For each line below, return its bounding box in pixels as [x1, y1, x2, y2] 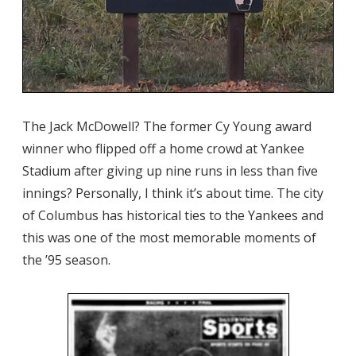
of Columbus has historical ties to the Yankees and [22, 206, 323, 224]
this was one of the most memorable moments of [22, 228, 316, 246]
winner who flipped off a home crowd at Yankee [22, 139, 304, 157]
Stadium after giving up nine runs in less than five [22, 161, 318, 180]
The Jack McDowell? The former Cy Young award [22, 117, 311, 135]
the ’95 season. [22, 250, 110, 269]
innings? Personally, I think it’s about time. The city [22, 184, 323, 202]
